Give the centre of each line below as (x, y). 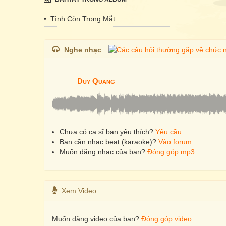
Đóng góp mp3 (171, 152)
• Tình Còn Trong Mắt (79, 19)
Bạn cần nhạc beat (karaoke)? (109, 142)
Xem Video (79, 191)
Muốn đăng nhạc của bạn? (103, 152)
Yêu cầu (168, 132)
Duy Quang (96, 81)
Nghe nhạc (83, 50)
